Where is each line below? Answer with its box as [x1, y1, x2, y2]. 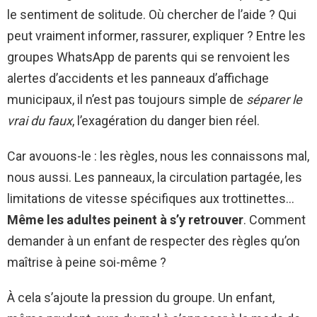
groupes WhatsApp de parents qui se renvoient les [7, 50, 290, 65]
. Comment [243, 212, 306, 228]
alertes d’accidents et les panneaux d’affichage [7, 71, 269, 86]
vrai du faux [7, 113, 72, 129]
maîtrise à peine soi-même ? [7, 255, 166, 270]
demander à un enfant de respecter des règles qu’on [7, 234, 300, 249]
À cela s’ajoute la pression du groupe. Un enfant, [7, 290, 275, 306]
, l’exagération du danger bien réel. [72, 113, 260, 129]
